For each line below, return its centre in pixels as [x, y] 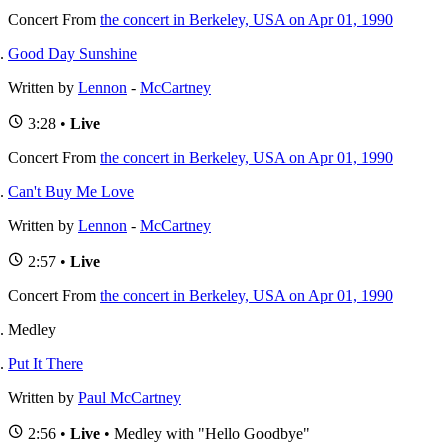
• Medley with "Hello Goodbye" [205, 433]
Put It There [45, 363]
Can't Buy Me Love [71, 191]
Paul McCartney [129, 397]
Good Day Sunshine [72, 53]
